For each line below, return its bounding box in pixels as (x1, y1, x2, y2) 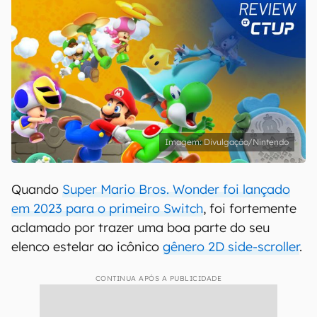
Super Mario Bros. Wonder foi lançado (62, 181, 290, 197)
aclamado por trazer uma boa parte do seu (11, 219, 270, 236)
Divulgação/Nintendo (204, 137, 289, 147)
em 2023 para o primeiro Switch (11, 200, 203, 217)
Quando (11, 181, 62, 197)
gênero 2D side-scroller (163, 238, 299, 255)
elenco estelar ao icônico (11, 238, 163, 255)
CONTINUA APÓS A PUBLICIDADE (95, 274, 222, 283)
